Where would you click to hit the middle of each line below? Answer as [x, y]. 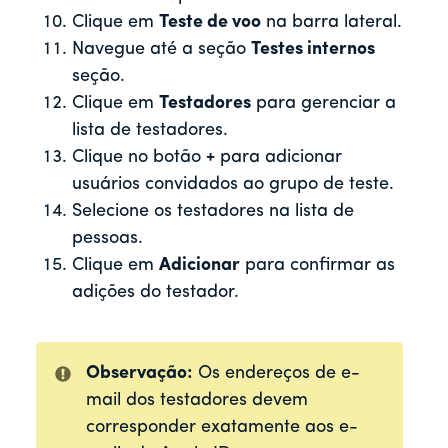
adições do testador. [155, 293]
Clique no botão [139, 158]
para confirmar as [317, 266]
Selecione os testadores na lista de [213, 212]
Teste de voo [210, 23]
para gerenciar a [323, 104]
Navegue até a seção [161, 50]
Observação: [139, 374]
